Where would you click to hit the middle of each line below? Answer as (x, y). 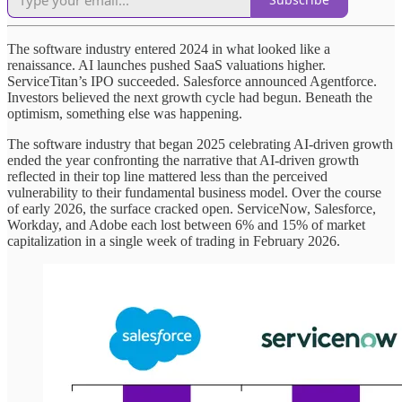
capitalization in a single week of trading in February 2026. (174, 240)
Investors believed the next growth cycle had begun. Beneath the (190, 97)
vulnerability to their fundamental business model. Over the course (194, 192)
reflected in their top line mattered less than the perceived (167, 176)
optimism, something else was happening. (125, 113)
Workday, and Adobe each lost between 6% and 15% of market (186, 224)
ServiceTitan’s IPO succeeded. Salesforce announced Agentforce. (192, 81)
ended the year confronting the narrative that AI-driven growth (183, 160)
